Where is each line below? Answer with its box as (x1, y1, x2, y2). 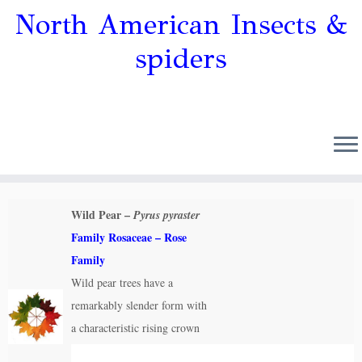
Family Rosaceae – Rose (71, 229, 187, 246)
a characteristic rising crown (71, 320, 200, 335)
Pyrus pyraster (133, 207, 200, 223)
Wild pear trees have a (71, 275, 173, 290)
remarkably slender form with (71, 297, 207, 313)
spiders (135, 41, 227, 76)
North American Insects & (15, 7, 347, 42)
